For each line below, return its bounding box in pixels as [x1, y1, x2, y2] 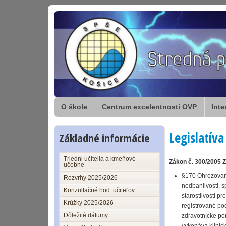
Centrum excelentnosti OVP [102, 103, 197, 111]
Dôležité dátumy [64, 212, 108, 219]
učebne [64, 161, 84, 168]
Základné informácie [59, 130, 150, 145]
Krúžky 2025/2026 [64, 199, 114, 206]
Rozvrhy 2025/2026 [64, 174, 118, 181]
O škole [61, 103, 87, 111]
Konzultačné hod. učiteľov [64, 187, 135, 194]
